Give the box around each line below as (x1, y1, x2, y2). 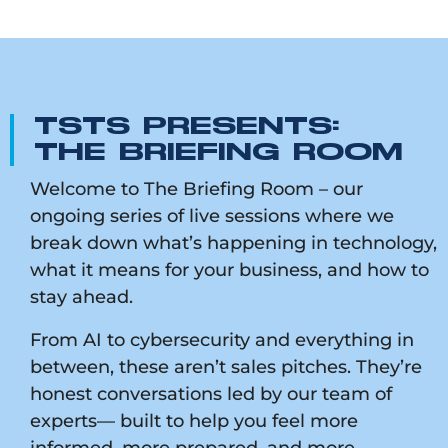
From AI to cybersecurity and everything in (30, 328, 414, 351)
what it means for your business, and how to (30, 258, 429, 281)
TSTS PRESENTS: (34, 114, 340, 139)
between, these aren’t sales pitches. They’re (30, 355, 422, 378)
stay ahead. (30, 285, 133, 308)
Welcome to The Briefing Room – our (30, 177, 363, 200)
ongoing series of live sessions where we (30, 204, 394, 227)
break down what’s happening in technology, (30, 231, 437, 254)
